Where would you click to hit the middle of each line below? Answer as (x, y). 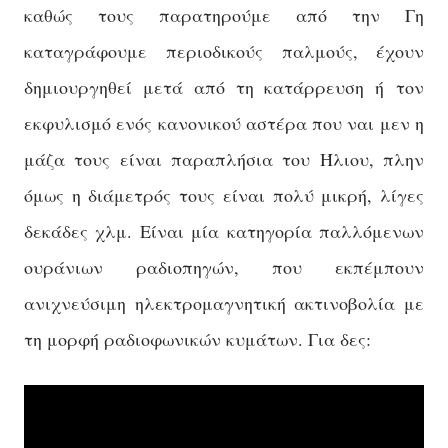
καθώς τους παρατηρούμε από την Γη (224, 15)
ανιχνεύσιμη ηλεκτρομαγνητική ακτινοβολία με (224, 303)
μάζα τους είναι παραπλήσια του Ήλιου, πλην (224, 159)
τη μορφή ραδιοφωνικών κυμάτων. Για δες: (197, 339)
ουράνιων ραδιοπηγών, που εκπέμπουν (224, 267)
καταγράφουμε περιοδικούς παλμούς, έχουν (224, 51)
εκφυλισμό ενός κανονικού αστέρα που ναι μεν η (224, 123)
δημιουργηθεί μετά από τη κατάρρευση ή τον (224, 87)
